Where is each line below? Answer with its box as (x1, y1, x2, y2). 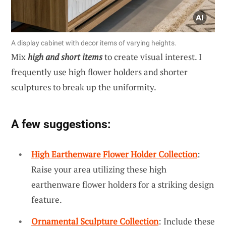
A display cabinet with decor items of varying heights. (11, 38, 177, 47)
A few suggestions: (11, 117, 110, 131)
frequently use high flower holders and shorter (11, 66, 188, 78)
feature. (31, 193, 62, 205)
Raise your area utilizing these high (31, 163, 166, 175)
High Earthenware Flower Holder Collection (31, 148, 197, 160)
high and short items (28, 50, 102, 63)
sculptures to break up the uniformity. (11, 81, 156, 93)
